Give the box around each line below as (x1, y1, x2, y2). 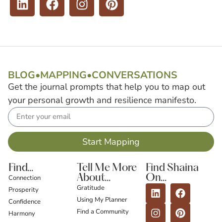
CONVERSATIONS (92, 68, 177, 82)
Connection (8, 173, 41, 182)
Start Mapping (82, 135, 140, 148)
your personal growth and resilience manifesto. (8, 94, 196, 107)
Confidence (8, 197, 41, 206)
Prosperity (8, 185, 39, 194)
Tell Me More (77, 163, 137, 173)
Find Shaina (145, 163, 199, 173)
